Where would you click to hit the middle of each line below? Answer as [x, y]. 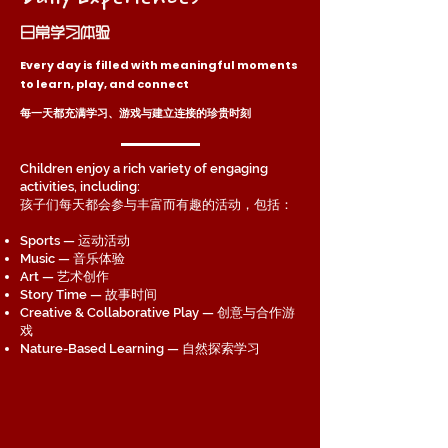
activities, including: [80, 186]
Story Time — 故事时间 [88, 294]
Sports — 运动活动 [75, 240]
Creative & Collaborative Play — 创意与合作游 [157, 312]
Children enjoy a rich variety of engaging [144, 168]
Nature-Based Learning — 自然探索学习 [140, 348]
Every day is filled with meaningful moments [159, 65]
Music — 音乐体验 [72, 258]
